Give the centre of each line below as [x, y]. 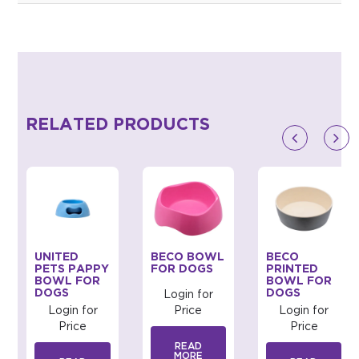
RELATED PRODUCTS [118, 125]
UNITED [57, 258]
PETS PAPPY [72, 270]
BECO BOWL [187, 258]
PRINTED [292, 270]
